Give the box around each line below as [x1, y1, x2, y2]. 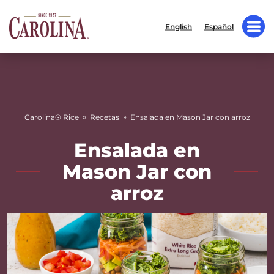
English [165, 21, 192, 31]
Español [204, 21, 234, 31]
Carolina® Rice [24, 113, 79, 122]
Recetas [89, 113, 119, 122]
